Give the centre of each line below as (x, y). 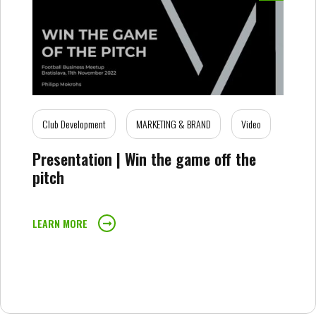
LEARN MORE (60, 223)
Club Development (74, 124)
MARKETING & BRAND (174, 124)
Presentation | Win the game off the (144, 159)
